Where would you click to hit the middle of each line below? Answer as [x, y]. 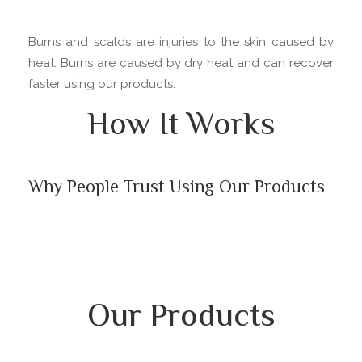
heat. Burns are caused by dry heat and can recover [181, 63]
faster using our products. [102, 84]
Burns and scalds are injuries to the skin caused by [181, 42]
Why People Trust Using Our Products [177, 189]
